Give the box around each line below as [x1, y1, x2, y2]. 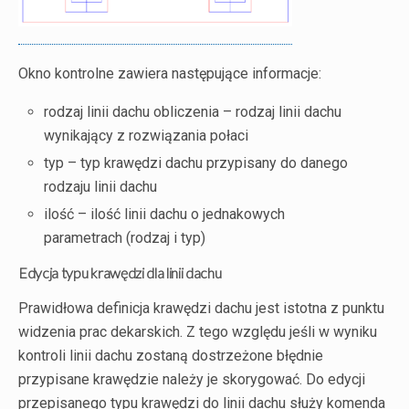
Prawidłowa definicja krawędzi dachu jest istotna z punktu [18, 299, 384, 318]
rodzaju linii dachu [44, 178, 158, 196]
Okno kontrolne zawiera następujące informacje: [18, 65, 321, 82]
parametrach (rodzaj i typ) [44, 229, 206, 247]
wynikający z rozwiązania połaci [44, 127, 249, 144]
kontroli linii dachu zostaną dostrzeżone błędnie [18, 347, 323, 365]
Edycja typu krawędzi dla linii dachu [18, 264, 222, 282]
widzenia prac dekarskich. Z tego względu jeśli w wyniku [18, 323, 377, 341]
